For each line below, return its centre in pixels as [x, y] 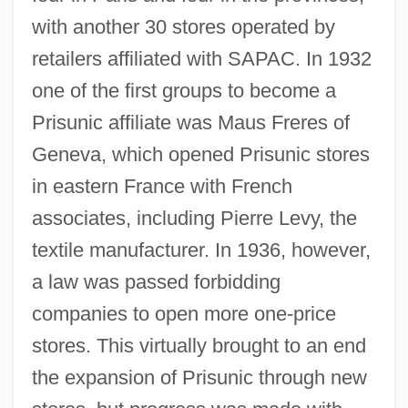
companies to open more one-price [184, 313]
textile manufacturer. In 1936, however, [201, 250]
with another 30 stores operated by [183, 26]
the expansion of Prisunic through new [199, 377]
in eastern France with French [162, 186]
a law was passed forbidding [156, 281]
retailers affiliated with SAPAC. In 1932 [201, 58]
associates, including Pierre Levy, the [194, 218]
